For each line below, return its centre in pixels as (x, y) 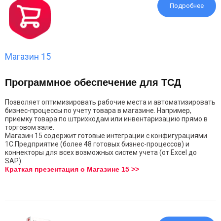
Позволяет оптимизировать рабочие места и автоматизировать (110, 102)
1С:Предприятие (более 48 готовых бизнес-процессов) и (97, 144)
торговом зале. (30, 127)
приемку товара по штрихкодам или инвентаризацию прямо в (106, 119)
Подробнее (187, 6)
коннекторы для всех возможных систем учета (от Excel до (101, 152)
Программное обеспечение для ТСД (93, 82)
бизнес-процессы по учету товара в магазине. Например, (98, 110)
